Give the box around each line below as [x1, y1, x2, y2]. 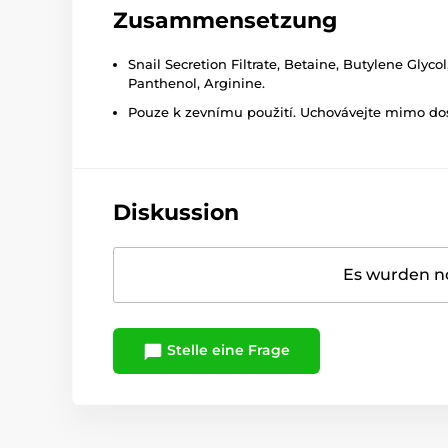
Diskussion [113, 199, 239, 227]
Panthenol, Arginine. [128, 75, 265, 92]
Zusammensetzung [113, 7, 337, 35]
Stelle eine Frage [163, 341, 290, 360]
